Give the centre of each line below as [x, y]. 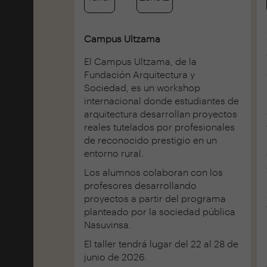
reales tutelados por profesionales [159, 126]
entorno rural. [114, 153]
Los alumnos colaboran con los [153, 172]
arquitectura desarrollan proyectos [161, 113]
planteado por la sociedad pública [160, 211]
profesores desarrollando [140, 185]
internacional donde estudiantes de [162, 100]
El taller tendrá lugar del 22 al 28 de [161, 243]
